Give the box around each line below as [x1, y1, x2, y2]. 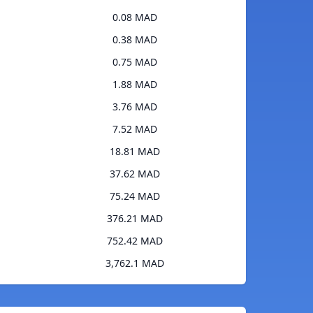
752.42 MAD [106, 234, 163, 248]
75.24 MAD [109, 189, 160, 203]
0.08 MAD [112, 10, 157, 24]
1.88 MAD [112, 78, 157, 92]
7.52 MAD [112, 122, 157, 136]
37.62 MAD [109, 167, 160, 181]
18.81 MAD [109, 145, 160, 159]
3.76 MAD [112, 100, 157, 114]
